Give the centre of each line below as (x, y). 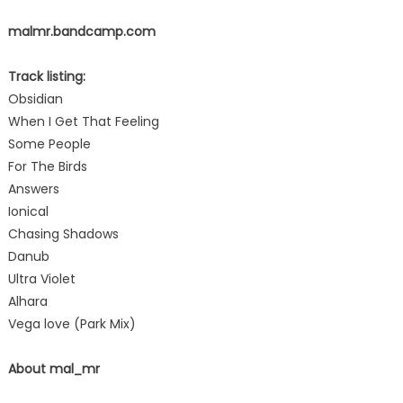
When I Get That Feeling (83, 121)
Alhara (27, 301)
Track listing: (46, 76)
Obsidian (35, 99)
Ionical (28, 211)
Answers (33, 189)
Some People (49, 144)
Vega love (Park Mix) (72, 324)
